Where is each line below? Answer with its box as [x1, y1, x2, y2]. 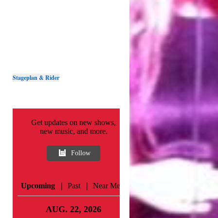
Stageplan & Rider [13, 73, 59, 82]
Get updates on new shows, [31, 118, 116, 127]
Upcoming [21, 181, 55, 190]
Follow [71, 149, 91, 157]
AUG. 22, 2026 [46, 204, 101, 214]
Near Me [93, 181, 120, 190]
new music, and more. [39, 127, 108, 135]
